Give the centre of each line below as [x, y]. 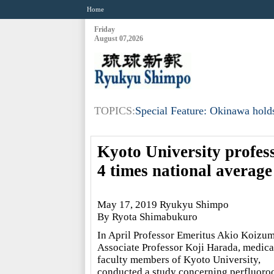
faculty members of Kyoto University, [179, 260]
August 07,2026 [118, 39]
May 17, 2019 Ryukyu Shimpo [163, 205]
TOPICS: [114, 111]
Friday [104, 29]
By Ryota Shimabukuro [147, 217]
